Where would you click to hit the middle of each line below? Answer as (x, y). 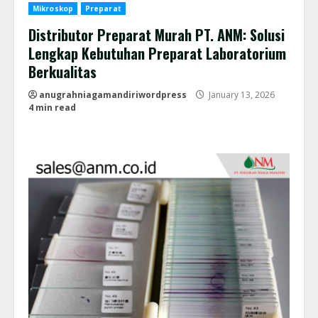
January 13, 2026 (241, 95)
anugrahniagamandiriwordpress (113, 95)
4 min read (52, 108)
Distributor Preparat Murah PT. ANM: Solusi (157, 35)
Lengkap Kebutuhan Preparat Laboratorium (157, 54)
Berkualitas (62, 72)
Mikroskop (53, 9)
